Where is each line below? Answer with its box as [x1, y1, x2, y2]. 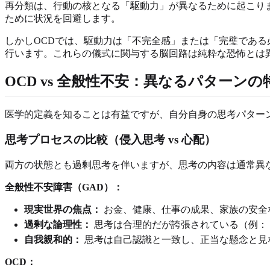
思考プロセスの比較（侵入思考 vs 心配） [5, 133, 216, 146]
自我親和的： [24, 234, 82, 245]
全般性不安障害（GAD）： [5, 181, 123, 192]
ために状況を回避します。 [5, 13, 121, 24]
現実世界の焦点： [24, 204, 101, 215]
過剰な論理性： [24, 219, 92, 230]
